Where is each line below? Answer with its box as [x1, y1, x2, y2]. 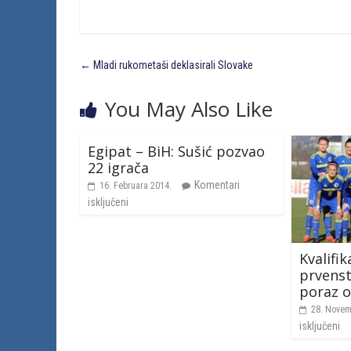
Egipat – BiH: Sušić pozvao [88, 142, 265, 161]
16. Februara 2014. [100, 180, 172, 191]
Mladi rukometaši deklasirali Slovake [91, 59, 253, 71]
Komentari [194, 179, 240, 191]
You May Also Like [105, 95, 273, 123]
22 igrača [88, 158, 149, 177]
